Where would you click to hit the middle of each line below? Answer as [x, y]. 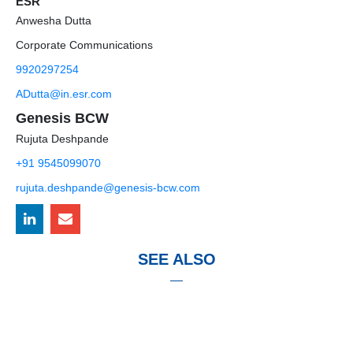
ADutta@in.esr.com [64, 93]
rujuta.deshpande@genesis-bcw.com [108, 187]
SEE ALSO [176, 259]
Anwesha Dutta [54, 20]
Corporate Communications [84, 45]
